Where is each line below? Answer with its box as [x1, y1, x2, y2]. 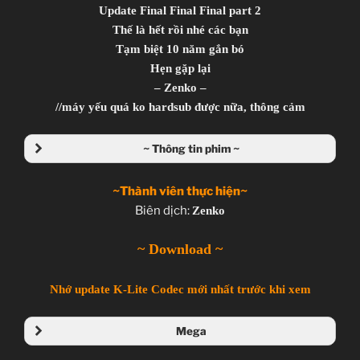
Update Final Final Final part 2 [99, 3, 261, 17]
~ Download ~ [137, 241, 223, 258]
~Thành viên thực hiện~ [112, 183, 247, 198]
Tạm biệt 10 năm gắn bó [116, 42, 244, 55]
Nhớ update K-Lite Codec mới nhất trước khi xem [49, 282, 311, 296]
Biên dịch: [135, 202, 192, 218]
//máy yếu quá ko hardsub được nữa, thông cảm [55, 100, 305, 113]
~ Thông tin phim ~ [142, 142, 239, 156]
